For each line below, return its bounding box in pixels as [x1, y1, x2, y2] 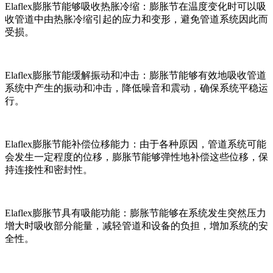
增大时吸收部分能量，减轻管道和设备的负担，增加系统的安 [5, 220, 268, 231]
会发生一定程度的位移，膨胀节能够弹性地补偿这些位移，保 [5, 151, 268, 162]
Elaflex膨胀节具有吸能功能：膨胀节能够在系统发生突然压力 [5, 207, 266, 218]
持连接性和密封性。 [5, 164, 93, 175]
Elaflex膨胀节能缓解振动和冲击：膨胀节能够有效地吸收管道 [5, 69, 266, 80]
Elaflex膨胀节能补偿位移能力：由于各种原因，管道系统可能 [5, 138, 266, 149]
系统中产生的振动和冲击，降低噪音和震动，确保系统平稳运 [5, 82, 268, 93]
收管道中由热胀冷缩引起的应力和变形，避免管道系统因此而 [5, 13, 268, 24]
